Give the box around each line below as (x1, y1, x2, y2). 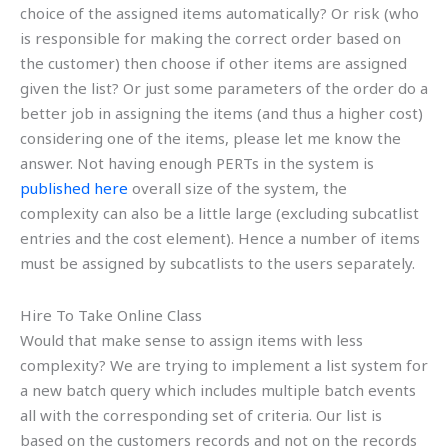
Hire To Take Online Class (20, 304, 202, 325)
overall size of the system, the (128, 178, 347, 199)
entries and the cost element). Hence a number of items (20, 228, 420, 249)
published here (20, 178, 128, 199)
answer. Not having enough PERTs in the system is (20, 153, 374, 174)
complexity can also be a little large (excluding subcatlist (20, 203, 419, 224)
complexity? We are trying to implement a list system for (20, 354, 428, 375)
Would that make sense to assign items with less (20, 329, 363, 350)
